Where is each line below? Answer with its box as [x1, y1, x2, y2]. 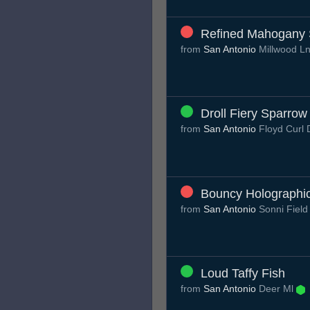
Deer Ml [256, 283, 296, 295]
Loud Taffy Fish [201, 266, 285, 281]
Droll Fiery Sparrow [201, 107, 307, 121]
